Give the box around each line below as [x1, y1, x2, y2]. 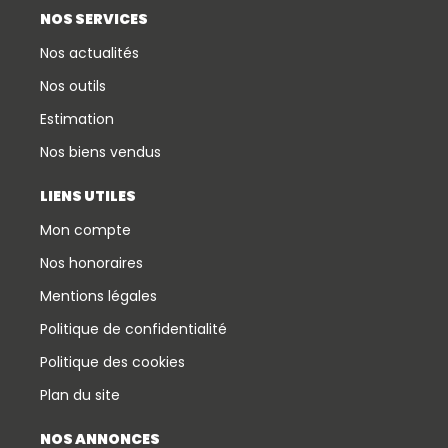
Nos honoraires [40, 252, 143, 273]
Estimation [40, 108, 114, 129]
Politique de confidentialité [40, 318, 227, 339]
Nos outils [40, 75, 106, 96]
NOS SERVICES [40, 8, 148, 29]
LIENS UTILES [40, 185, 136, 206]
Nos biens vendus [40, 141, 161, 162]
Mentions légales [40, 285, 157, 306]
